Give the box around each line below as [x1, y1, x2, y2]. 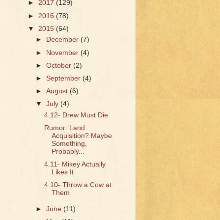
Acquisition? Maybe [51, 132, 112, 139]
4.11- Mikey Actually [44, 161, 106, 168]
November [46, 49, 81, 56]
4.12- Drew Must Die [44, 111, 108, 119]
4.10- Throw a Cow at [44, 181, 111, 189]
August [46, 87, 70, 95]
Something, [51, 139, 87, 147]
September [46, 74, 83, 82]
